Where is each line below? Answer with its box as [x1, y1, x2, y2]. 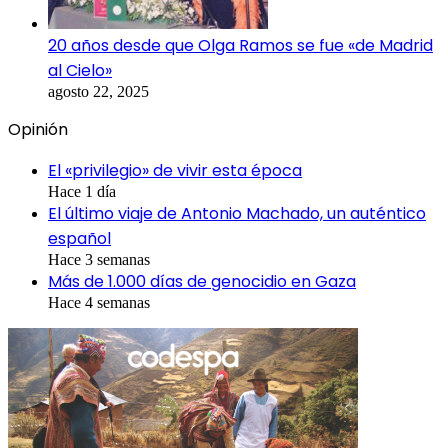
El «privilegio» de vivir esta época [48, 158, 302, 182]
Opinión [8, 117, 68, 141]
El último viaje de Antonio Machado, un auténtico [48, 201, 426, 225]
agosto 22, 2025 [48, 82, 149, 100]
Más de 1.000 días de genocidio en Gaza [48, 269, 356, 293]
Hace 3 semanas [48, 250, 150, 268]
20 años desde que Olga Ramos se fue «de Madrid [48, 33, 433, 57]
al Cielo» [48, 58, 112, 82]
